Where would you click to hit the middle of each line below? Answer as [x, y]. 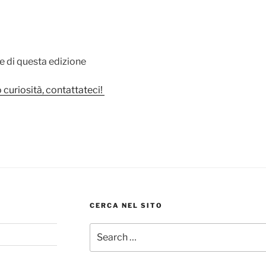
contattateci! [75, 90]
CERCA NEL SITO [126, 205]
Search [103, 229]
